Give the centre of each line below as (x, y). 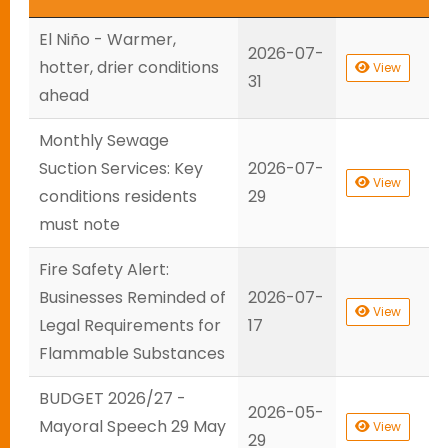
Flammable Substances (132, 353)
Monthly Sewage (104, 140)
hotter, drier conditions (129, 67)
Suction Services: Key (121, 168)
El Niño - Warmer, (107, 39)
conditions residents (118, 196)
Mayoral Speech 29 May (132, 426)
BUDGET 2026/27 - (112, 398)
